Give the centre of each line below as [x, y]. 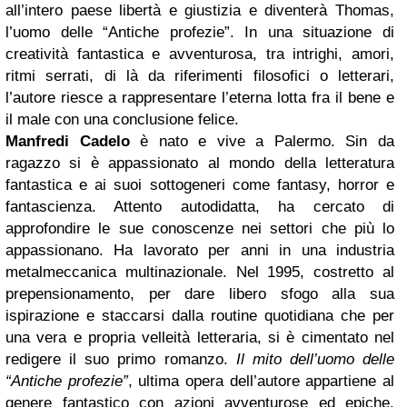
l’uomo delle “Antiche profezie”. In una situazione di [200, 33]
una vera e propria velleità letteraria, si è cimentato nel [200, 338]
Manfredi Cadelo [73, 142]
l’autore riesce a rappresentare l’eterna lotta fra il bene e [200, 98]
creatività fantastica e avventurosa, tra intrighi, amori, [200, 55]
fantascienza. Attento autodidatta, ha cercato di [200, 207]
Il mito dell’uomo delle [315, 360]
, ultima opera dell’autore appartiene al [261, 382]
